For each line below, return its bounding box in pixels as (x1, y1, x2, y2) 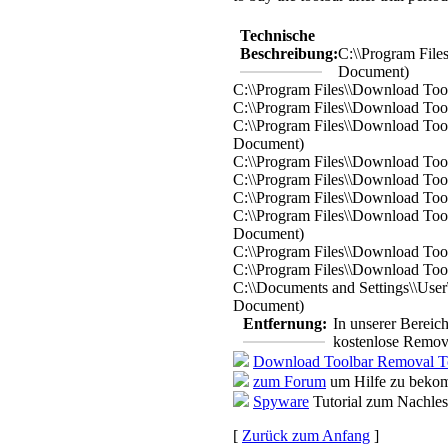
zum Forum (253, 372, 326, 390)
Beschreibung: (240, 44, 338, 62)
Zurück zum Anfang (242, 426, 370, 444)
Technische (240, 26, 315, 44)
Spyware (253, 392, 309, 410)
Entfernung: (243, 314, 327, 332)
